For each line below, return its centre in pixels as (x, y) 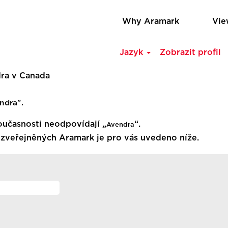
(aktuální (67, 75)
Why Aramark (151, 21)
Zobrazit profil (191, 52)
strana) (64, 87)
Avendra (120, 125)
